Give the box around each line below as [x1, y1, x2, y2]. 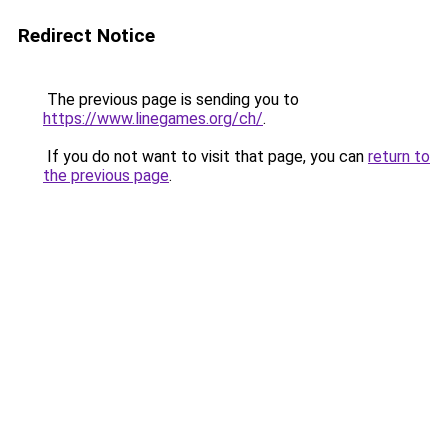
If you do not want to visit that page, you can [43, 147, 368, 166]
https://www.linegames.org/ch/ [43, 109, 263, 128]
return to [368, 147, 430, 166]
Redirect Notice [18, 24, 155, 47]
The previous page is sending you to [43, 90, 299, 109]
